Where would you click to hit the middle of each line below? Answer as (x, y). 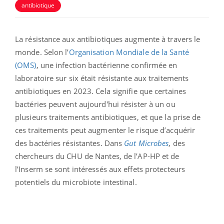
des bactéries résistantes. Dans (70, 143)
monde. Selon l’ (42, 52)
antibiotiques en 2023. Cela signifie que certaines (101, 91)
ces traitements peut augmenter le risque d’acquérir (105, 130)
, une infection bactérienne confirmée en (107, 65)
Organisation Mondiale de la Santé (129, 52)
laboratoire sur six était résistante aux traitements (102, 78)
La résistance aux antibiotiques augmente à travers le (108, 39)
